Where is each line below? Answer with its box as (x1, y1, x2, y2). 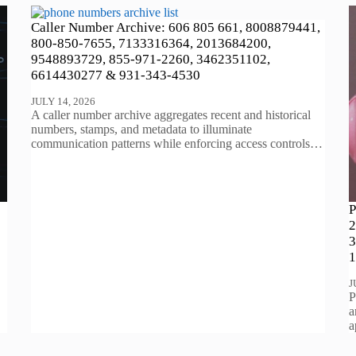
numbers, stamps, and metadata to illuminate (31, 122, 253, 137)
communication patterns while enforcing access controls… (31, 137, 323, 151)
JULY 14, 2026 (31, 95, 96, 108)
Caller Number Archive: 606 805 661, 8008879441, (31, 20, 321, 36)
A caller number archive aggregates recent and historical (31, 108, 311, 122)
